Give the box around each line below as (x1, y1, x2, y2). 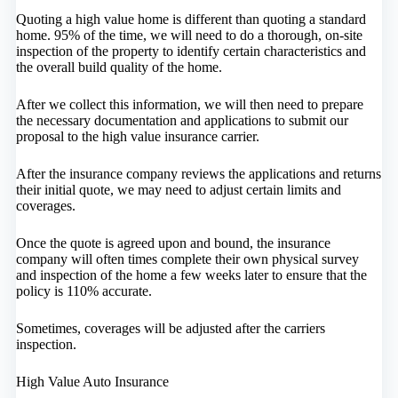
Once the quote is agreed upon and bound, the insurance (15, 235, 330, 251)
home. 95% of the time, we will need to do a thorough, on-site (15, 28, 362, 44)
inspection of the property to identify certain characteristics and (15, 44, 366, 60)
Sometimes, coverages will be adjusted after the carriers (15, 321, 325, 337)
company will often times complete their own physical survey (15, 251, 359, 267)
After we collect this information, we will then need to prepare (15, 97, 363, 113)
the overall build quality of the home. (15, 60, 222, 76)
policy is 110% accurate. (15, 283, 152, 299)
